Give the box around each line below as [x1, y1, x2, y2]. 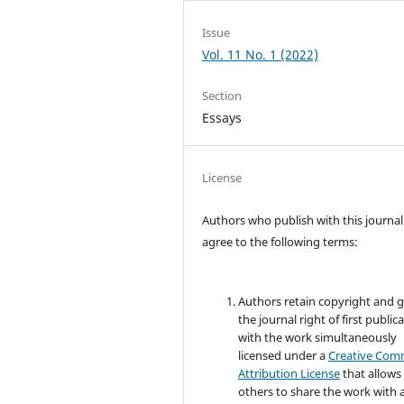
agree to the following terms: [202, 234, 359, 250]
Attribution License [238, 365, 341, 382]
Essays [202, 108, 243, 126]
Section [202, 87, 243, 104]
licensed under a [238, 347, 329, 364]
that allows [340, 365, 402, 382]
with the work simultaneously [238, 329, 398, 346]
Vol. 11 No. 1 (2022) [202, 45, 319, 63]
